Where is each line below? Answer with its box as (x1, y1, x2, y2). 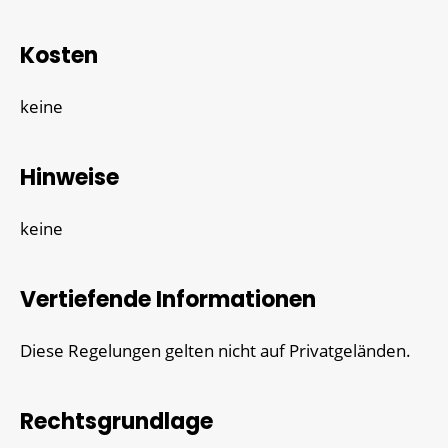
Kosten (20, 39, 98, 71)
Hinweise (20, 161, 119, 193)
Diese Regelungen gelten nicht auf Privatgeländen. (20, 338, 411, 362)
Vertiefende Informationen (20, 283, 316, 315)
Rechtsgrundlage (20, 405, 213, 437)
